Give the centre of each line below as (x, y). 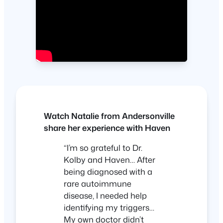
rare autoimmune (98, 184)
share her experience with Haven (107, 127)
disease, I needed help (105, 196)
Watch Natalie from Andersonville (109, 115)
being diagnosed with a (108, 172)
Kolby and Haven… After (110, 160)
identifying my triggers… (109, 208)
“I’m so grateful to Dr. (103, 148)
